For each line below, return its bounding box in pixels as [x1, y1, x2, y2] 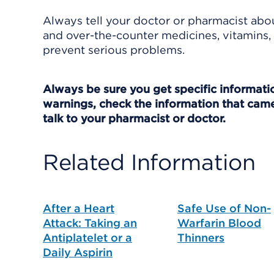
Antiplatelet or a [43, 231, 132, 244]
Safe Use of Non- [177, 202, 271, 215]
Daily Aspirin [43, 246, 113, 259]
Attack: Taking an [43, 217, 137, 229]
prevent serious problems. [43, 43, 185, 56]
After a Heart [43, 202, 114, 215]
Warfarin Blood [177, 217, 261, 229]
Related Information [43, 149, 256, 176]
